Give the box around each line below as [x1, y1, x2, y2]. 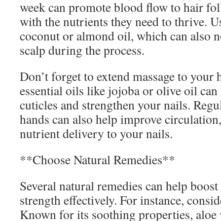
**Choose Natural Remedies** [20, 151, 175, 168]
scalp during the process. [20, 41, 145, 58]
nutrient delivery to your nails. [20, 125, 173, 142]
